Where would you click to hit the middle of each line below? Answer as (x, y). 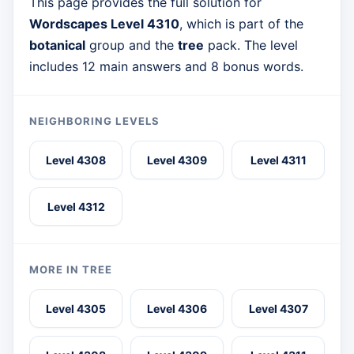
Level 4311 (278, 160)
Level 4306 (177, 309)
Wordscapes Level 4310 (104, 24)
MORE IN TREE (71, 270)
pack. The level (251, 45)
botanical (57, 45)
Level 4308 (76, 160)
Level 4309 (177, 160)
